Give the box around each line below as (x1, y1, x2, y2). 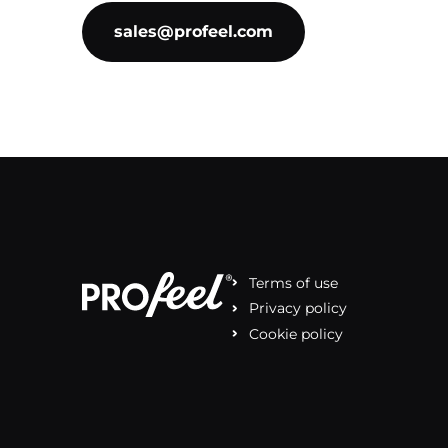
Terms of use (249, 273, 338, 292)
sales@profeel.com (114, 22, 273, 41)
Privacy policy (249, 299, 347, 317)
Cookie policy (249, 324, 343, 343)
